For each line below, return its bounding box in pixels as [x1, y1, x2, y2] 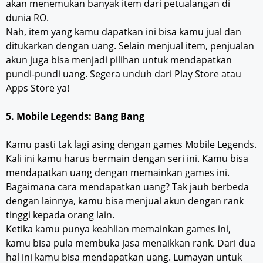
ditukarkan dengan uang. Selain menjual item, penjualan [6, 39, 254, 52]
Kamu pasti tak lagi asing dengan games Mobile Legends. [6, 137, 257, 151]
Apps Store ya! [6, 81, 69, 95]
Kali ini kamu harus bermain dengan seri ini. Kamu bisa [6, 151, 248, 165]
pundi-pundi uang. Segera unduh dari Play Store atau [6, 67, 241, 80]
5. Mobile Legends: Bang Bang [6, 109, 144, 123]
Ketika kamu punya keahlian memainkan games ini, [6, 222, 231, 235]
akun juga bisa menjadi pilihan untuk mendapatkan [6, 53, 232, 66]
